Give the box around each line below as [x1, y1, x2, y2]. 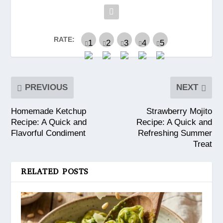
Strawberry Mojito [146, 106, 212, 116]
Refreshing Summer [137, 128, 212, 138]
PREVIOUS [25, 82, 68, 92]
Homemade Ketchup [11, 106, 87, 116]
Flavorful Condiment [11, 128, 86, 138]
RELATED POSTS [21, 166, 89, 177]
